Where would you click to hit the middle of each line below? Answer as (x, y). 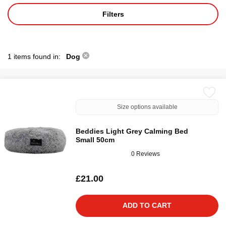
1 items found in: (35, 56)
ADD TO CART (147, 205)
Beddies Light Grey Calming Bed (132, 131)
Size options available (147, 107)
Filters (113, 14)
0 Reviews (146, 154)
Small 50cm (95, 140)
